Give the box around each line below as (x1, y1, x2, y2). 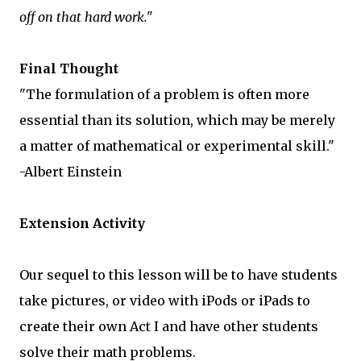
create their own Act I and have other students (19, 318, 318, 334)
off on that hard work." (19, 9, 152, 25)
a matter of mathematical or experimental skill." (19, 138, 334, 154)
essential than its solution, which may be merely (19, 112, 335, 128)
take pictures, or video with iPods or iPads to (19, 293, 310, 309)
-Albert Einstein (19, 164, 122, 180)
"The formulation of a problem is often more (19, 86, 309, 102)
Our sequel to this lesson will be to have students (19, 267, 338, 283)
